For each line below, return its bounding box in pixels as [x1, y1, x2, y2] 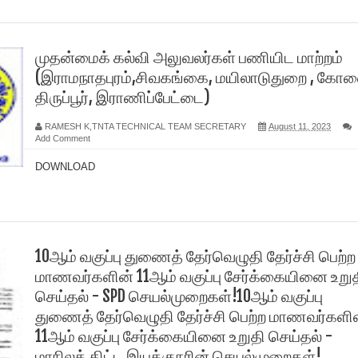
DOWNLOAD [35, 161, 101, 173]
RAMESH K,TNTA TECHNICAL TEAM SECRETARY [45, 121, 246, 131]
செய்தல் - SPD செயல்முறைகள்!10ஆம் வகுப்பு [35, 286, 323, 306]
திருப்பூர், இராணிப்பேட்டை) [35, 87, 210, 107]
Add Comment [35, 133, 90, 143]
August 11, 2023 [268, 121, 331, 131]
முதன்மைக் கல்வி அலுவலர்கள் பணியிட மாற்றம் [35, 47, 343, 67]
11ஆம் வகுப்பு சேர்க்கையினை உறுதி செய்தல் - [35, 326, 332, 346]
